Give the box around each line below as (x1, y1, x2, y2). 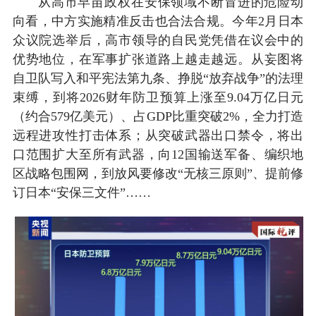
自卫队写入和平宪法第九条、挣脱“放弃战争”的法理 (12, 71, 304, 85)
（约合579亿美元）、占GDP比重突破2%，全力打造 (12, 109, 304, 123)
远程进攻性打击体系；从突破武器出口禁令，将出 (12, 128, 304, 142)
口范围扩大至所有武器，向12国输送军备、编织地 (12, 147, 304, 162)
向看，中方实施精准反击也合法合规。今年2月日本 (12, 13, 304, 28)
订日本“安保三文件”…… (12, 185, 151, 200)
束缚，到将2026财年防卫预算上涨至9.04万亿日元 (12, 90, 304, 104)
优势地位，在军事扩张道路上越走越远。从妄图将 (12, 51, 304, 66)
